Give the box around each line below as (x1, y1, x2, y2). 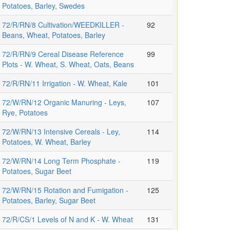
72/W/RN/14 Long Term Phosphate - (2, 156, 121, 166)
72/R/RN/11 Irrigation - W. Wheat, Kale (2, 78, 127, 89)
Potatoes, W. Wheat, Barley (2, 137, 91, 147)
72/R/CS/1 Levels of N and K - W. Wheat (2, 214, 133, 225)
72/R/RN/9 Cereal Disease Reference (2, 49, 124, 60)
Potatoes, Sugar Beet (2, 166, 71, 177)
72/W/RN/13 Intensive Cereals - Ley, (2, 126, 120, 137)
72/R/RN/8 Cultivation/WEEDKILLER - (2, 20, 124, 30)
